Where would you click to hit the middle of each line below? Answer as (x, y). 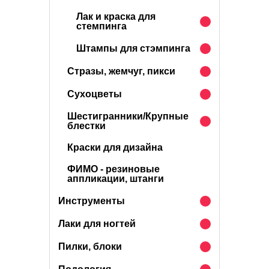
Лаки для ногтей (97, 224)
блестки (86, 126)
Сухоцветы (95, 94)
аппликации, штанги (116, 179)
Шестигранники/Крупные (128, 116)
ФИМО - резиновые (113, 169)
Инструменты (92, 201)
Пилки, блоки (90, 246)
